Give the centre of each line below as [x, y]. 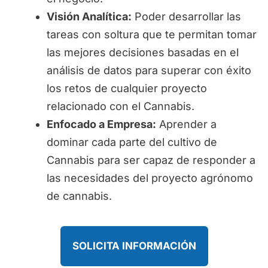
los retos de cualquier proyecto [127, 89]
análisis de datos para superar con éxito [149, 71]
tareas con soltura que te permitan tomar [151, 35]
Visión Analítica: [89, 17]
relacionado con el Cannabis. [120, 106]
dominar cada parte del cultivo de [132, 142]
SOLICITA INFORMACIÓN [134, 246]
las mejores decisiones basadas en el [142, 53]
